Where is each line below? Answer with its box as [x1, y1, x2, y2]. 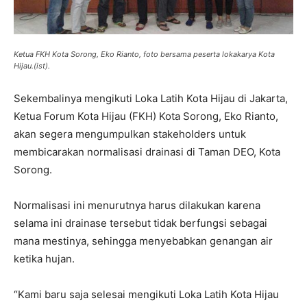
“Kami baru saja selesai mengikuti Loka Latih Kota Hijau [14, 287, 279, 301]
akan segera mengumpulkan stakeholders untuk [14, 127, 246, 140]
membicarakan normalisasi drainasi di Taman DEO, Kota [14, 145, 280, 158]
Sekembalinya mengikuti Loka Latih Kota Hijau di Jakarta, [14, 91, 288, 105]
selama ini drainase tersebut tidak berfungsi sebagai [14, 216, 267, 230]
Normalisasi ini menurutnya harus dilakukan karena [14, 198, 260, 212]
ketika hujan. [14, 251, 75, 265]
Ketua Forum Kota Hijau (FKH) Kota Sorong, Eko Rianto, [14, 109, 278, 123]
